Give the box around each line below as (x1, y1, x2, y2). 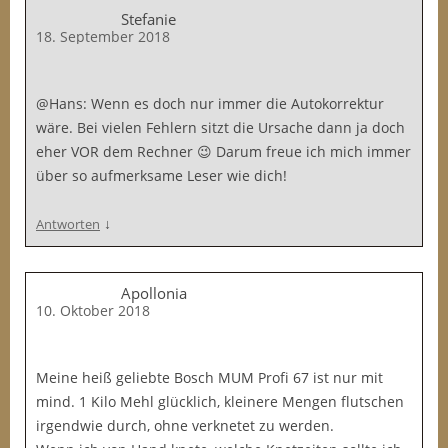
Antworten (36, 215, 100, 233)
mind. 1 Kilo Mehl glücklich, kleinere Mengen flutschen (36, 392, 404, 411)
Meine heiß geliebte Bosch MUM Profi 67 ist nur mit (36, 368, 383, 387)
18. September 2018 (36, 27, 170, 46)
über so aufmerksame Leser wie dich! (36, 166, 287, 185)
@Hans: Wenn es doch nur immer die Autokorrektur (36, 94, 384, 113)
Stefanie (121, 9, 176, 29)
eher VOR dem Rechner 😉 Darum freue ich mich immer (36, 142, 411, 161)
